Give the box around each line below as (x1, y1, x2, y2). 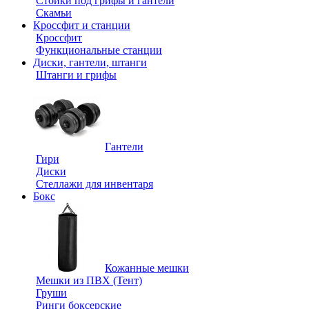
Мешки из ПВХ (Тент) (36, 275, 142, 286)
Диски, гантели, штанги (33, 57, 147, 68)
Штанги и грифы (36, 69, 117, 81)
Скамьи (36, 7, 72, 19)
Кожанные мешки (105, 262, 189, 274)
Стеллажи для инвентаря (36, 178, 153, 190)
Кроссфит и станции (33, 19, 130, 31)
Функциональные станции (36, 44, 162, 56)
